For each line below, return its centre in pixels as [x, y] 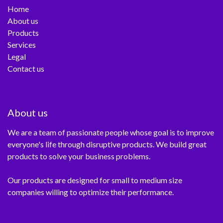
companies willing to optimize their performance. [91, 192]
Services [22, 45]
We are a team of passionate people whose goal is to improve [111, 132]
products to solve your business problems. [79, 156]
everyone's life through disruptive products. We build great [107, 144]
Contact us [26, 68]
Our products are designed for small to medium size [95, 180]
